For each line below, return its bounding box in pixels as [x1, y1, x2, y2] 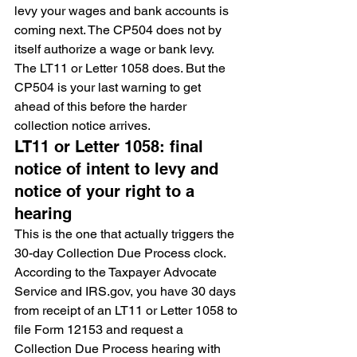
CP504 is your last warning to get [14, 80, 204, 95]
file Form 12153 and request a [14, 322, 186, 337]
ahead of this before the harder [14, 99, 190, 114]
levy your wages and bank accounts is [14, 3, 232, 18]
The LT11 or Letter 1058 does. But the [14, 61, 229, 76]
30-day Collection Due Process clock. [14, 245, 229, 261]
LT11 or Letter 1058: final [14, 137, 208, 156]
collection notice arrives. [14, 118, 151, 133]
